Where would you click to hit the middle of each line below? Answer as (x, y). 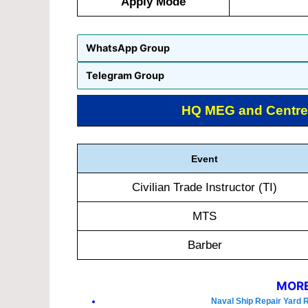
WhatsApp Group (128, 48)
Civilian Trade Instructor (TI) (205, 188)
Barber (205, 245)
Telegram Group (125, 76)
